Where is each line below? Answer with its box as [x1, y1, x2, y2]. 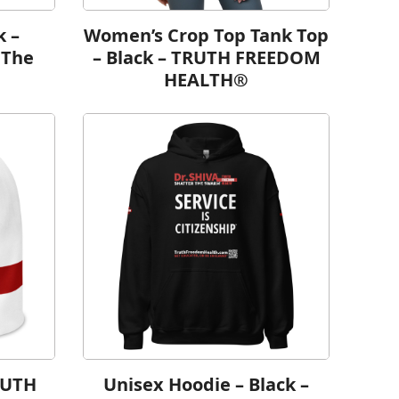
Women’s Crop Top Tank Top [84, 23, 330, 48]
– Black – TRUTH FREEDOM [92, 45, 321, 70]
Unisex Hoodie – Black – [103, 371, 310, 396]
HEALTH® [164, 68, 249, 93]
